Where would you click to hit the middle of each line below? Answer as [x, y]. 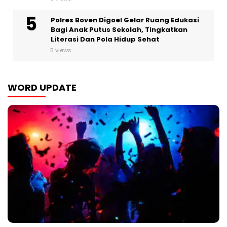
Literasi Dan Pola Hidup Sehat [106, 40]
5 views [61, 50]
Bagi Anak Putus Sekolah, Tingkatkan [119, 30]
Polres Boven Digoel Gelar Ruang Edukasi [125, 20]
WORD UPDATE [42, 88]
